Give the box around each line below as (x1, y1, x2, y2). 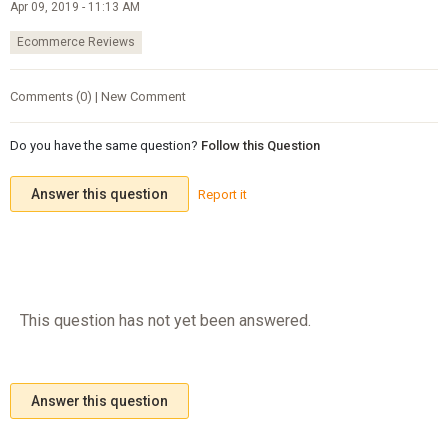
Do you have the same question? (9, 138, 198, 154)
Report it (197, 186, 247, 202)
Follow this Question (200, 138, 320, 154)
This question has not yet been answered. (19, 310, 311, 330)
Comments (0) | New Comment (9, 88, 186, 104)
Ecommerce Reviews (16, 35, 135, 50)
